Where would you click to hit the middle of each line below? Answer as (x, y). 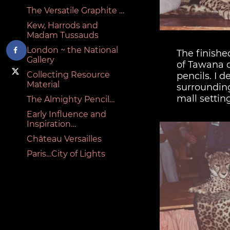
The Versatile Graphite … (75, 11)
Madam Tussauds (63, 35)
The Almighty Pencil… (71, 100)
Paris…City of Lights (66, 154)
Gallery (41, 60)
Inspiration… (51, 124)
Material (43, 85)
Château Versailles (64, 139)
